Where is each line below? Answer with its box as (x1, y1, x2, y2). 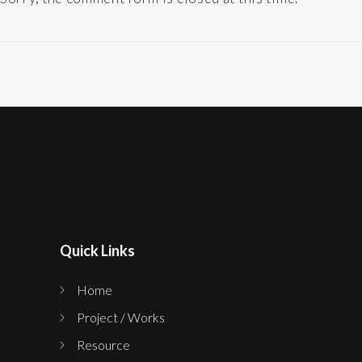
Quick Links (60, 242, 135, 260)
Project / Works (77, 309, 165, 326)
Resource (77, 337, 130, 353)
